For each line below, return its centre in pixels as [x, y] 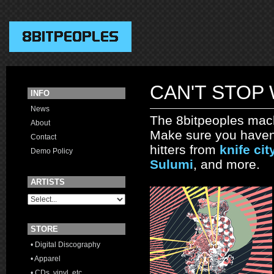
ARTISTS [48, 182]
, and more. [227, 164]
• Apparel [46, 259]
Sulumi [172, 164]
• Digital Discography [65, 245]
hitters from [185, 150]
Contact [43, 137]
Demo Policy [52, 151]
